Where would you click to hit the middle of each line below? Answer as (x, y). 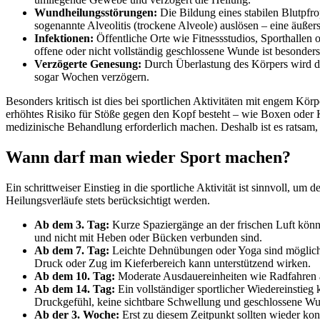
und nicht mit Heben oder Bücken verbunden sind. (148, 237)
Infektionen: (64, 38)
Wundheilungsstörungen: (96, 12)
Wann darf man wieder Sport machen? (148, 157)
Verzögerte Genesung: (88, 64)
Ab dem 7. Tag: (72, 250)
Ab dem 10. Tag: (75, 276)
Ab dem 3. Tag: (72, 224)
